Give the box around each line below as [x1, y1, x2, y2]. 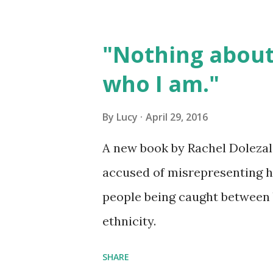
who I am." [102, 69, 219, 99]
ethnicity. [102, 213, 156, 229]
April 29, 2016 [146, 110, 208, 124]
